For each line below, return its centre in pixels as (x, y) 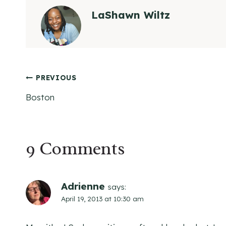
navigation (67, 110)
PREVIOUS (56, 78)
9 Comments (75, 149)
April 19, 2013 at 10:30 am (102, 199)
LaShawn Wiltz (131, 15)
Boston (40, 97)
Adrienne (83, 186)
